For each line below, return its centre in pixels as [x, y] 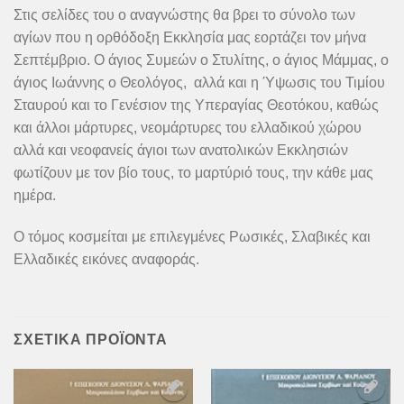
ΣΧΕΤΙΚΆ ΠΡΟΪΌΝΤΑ [91, 339]
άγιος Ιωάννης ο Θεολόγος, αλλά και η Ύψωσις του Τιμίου [199, 83]
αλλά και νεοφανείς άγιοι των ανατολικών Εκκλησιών [181, 151]
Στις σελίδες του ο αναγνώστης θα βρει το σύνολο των [184, 15]
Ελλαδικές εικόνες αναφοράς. [106, 260]
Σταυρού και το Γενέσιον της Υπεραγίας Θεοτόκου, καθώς [196, 106]
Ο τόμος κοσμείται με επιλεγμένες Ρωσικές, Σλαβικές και [192, 237]
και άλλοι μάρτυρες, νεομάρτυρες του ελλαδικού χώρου [188, 128]
